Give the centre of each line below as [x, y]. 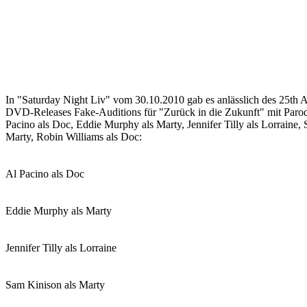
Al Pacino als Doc [45, 174]
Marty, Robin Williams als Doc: [74, 137]
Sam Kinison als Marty [55, 285]
